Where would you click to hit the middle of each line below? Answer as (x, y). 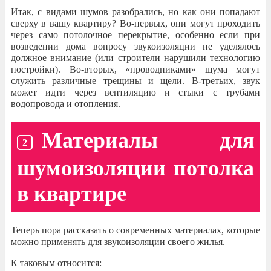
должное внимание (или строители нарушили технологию (135, 58)
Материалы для (148, 141)
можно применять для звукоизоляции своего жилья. (118, 241)
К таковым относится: (56, 263)
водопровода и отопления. (66, 104)
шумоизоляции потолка (135, 168)
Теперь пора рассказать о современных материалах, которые (135, 230)
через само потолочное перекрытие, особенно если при (135, 35)
